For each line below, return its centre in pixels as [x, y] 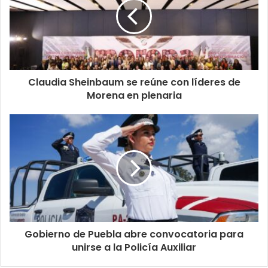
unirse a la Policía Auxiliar [134, 247]
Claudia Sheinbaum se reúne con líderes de [134, 82]
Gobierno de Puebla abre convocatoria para [134, 234]
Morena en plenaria [134, 95]
